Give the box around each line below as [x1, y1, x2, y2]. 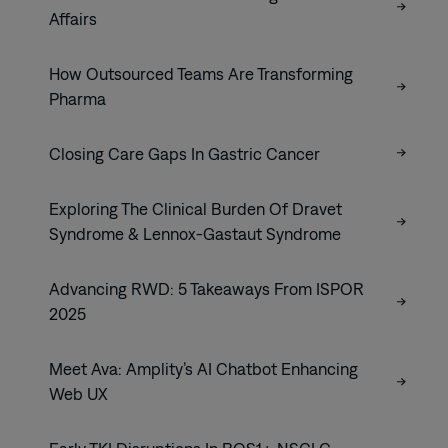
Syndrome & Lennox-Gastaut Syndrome [49, 223, 345, 244]
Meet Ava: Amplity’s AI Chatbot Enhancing [49, 358, 358, 379]
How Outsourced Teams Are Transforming [49, 63, 353, 84]
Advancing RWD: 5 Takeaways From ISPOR [49, 278, 364, 299]
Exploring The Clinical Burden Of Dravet [49, 198, 342, 219]
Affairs [49, 8, 97, 29]
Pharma [49, 88, 110, 109]
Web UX [49, 383, 108, 404]
